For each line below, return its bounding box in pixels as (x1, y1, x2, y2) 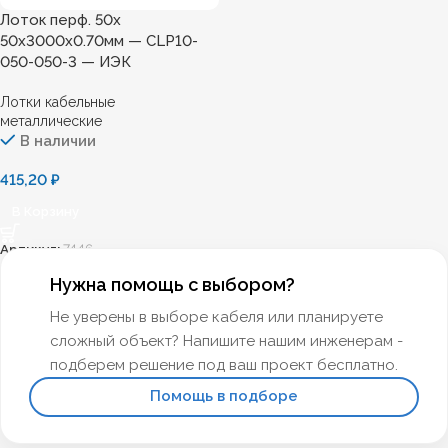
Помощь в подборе (150, 387, 298, 405)
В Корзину (12, 204, 79, 219)
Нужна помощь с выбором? (50, 273, 295, 295)
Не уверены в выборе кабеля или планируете (50, 307, 383, 326)
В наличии (20, 132, 96, 150)
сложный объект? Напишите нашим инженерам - (50, 331, 403, 350)
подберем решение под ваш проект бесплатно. (50, 355, 398, 374)
